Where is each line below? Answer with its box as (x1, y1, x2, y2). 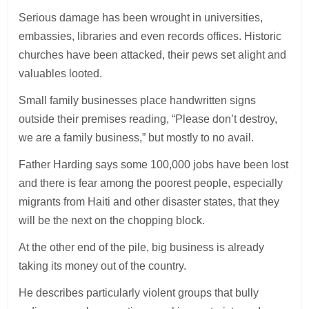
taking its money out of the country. (19, 259, 190, 272)
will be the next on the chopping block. (19, 214, 208, 226)
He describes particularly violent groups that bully (19, 286, 259, 299)
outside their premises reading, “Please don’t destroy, (19, 112, 278, 125)
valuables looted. (19, 67, 106, 79)
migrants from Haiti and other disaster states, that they (19, 195, 280, 208)
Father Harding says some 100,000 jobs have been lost (19, 158, 289, 170)
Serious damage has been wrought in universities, (19, 11, 263, 23)
